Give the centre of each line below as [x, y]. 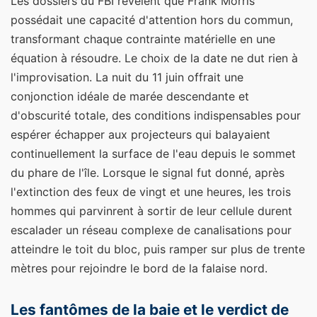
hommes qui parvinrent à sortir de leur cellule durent [151, 211]
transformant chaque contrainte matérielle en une [143, 39]
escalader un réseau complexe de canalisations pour [151, 230]
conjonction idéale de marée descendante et [130, 97]
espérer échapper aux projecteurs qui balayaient [140, 135]
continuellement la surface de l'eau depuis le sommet [153, 154]
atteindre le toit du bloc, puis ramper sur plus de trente [158, 249]
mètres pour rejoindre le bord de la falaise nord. [139, 269]
